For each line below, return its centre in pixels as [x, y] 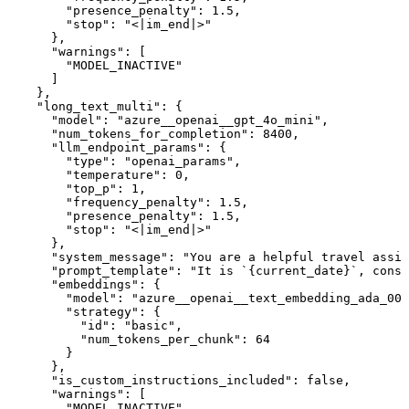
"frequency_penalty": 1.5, [128, 203]
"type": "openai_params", [124, 162]
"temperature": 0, [99, 175]
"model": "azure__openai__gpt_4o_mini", [168, 121]
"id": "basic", [95, 326]
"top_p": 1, [77, 189]
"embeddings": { [84, 285]
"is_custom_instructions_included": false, [179, 381]
